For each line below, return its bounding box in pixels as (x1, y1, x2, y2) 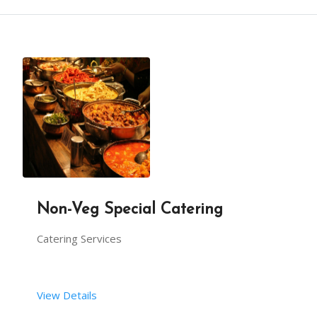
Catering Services (37, 231, 122, 246)
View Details (37, 288, 97, 303)
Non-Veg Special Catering (37, 201, 223, 218)
